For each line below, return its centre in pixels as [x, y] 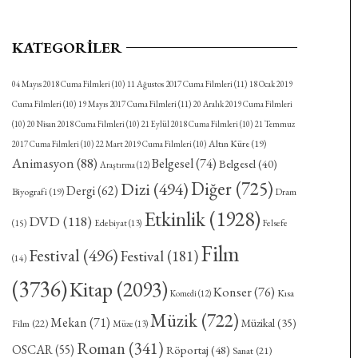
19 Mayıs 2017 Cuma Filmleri [127, 104]
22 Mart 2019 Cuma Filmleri [143, 144]
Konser [232, 292]
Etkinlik [174, 219]
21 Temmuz [274, 124]
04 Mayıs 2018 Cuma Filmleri [61, 84]
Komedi [183, 294]
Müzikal [258, 323]
